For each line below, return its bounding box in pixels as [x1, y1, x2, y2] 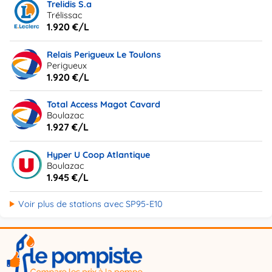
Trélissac [47, 9, 83, 21]
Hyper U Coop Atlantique [47, 149, 151, 160]
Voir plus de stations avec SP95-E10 [18, 198, 163, 209]
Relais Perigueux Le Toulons [47, 49, 161, 60]
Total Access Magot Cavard [47, 99, 161, 110]
